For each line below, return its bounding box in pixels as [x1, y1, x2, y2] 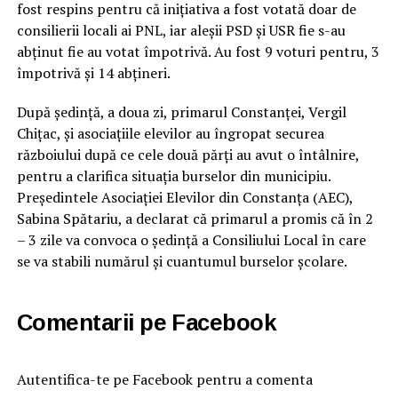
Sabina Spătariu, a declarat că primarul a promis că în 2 [16, 208, 373, 228]
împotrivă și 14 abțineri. [16, 62, 171, 83]
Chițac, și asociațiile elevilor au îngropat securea [16, 123, 324, 143]
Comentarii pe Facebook [16, 309, 277, 335]
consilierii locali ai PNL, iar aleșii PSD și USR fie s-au [16, 20, 346, 40]
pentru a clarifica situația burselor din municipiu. [16, 165, 330, 186]
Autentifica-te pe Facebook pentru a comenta [16, 369, 313, 389]
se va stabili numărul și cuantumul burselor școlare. [16, 251, 347, 271]
